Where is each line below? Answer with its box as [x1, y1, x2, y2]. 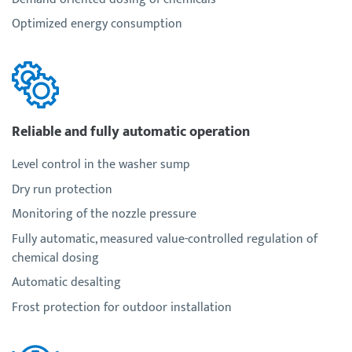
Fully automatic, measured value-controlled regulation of [12, 228, 317, 250]
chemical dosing [12, 247, 99, 269]
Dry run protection [12, 178, 112, 200]
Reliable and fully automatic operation [12, 120, 250, 144]
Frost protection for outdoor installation [12, 296, 232, 318]
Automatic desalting [12, 272, 121, 294]
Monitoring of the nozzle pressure [12, 203, 196, 225]
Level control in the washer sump [12, 154, 190, 176]
